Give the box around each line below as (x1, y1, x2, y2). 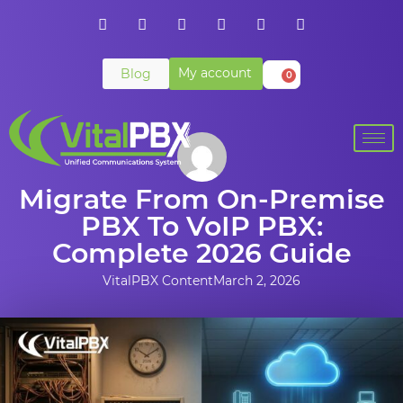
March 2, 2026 (213, 273, 300, 290)
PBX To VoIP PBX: (80, 210, 323, 244)
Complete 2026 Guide (51, 237, 352, 271)
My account (178, 65, 252, 81)
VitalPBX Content (103, 273, 213, 290)
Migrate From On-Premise (18, 183, 385, 217)
